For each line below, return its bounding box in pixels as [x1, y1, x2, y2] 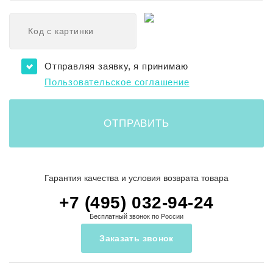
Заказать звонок [99, 233, 174, 243]
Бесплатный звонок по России [90, 212, 183, 220]
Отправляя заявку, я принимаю [44, 60, 188, 71]
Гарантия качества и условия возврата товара [44, 172, 229, 183]
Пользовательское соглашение [44, 76, 190, 87]
